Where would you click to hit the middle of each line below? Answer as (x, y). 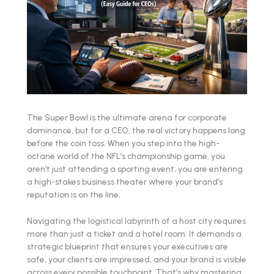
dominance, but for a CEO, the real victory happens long (136, 130)
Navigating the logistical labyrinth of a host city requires (136, 220)
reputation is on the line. (74, 194)
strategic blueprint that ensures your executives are (128, 246)
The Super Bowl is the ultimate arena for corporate (127, 117)
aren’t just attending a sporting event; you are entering (135, 168)
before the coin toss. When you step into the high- (123, 143)
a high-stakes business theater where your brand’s (125, 181)
